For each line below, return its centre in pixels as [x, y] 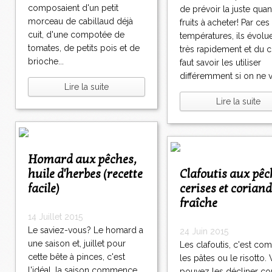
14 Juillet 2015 [55, 217]
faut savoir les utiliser [220, 63]
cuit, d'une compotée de [76, 35]
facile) [44, 189]
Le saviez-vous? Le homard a [86, 230]
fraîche [199, 204]
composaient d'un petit [73, 8]
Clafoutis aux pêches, [183, 175]
